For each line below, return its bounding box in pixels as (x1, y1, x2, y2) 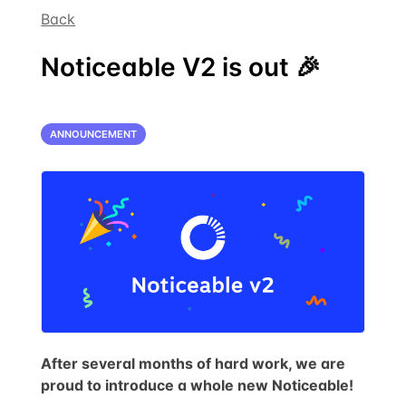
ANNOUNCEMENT (50, 128, 138, 141)
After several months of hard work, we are (41, 354, 346, 373)
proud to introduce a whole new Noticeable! (41, 376, 354, 395)
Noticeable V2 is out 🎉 (41, 52, 322, 83)
